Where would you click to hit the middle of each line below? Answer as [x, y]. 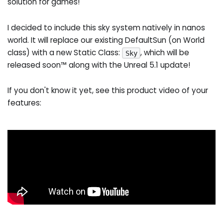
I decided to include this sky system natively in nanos [107, 27]
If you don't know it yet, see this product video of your [108, 91]
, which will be [165, 52]
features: [25, 103]
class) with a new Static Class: [65, 52]
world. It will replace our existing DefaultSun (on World [106, 40]
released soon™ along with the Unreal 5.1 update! [99, 65]
